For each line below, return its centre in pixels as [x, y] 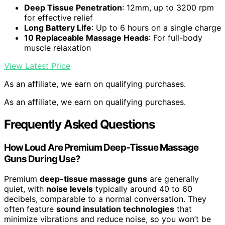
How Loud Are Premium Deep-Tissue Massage [101, 147]
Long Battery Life [58, 27]
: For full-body [176, 37]
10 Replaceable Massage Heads [86, 37]
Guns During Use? [42, 159]
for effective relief [59, 17]
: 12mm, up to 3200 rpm [168, 7]
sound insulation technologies [115, 209]
